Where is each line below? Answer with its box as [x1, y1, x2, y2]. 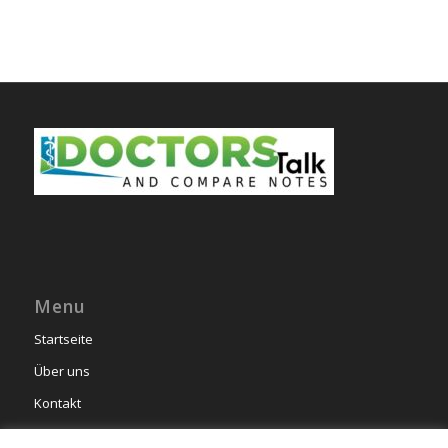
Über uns [33, 361, 90, 380]
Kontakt [33, 393, 81, 412]
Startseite [33, 329, 93, 348]
